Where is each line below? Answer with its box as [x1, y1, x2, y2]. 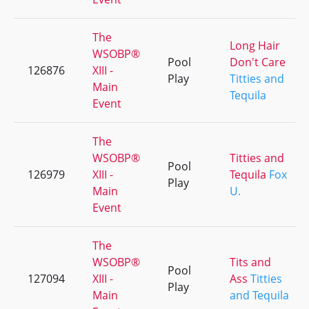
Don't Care [230, 54, 286, 70]
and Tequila [230, 288, 289, 303]
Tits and [230, 255, 271, 270]
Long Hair [230, 38, 280, 53]
